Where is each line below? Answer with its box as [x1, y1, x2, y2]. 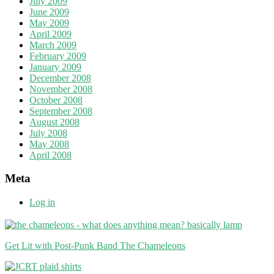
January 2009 [29, 61, 81, 72]
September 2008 [29, 105, 92, 116]
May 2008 [29, 138, 69, 149]
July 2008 [29, 127, 67, 138]
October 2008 [29, 94, 83, 105]
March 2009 [29, 39, 76, 50]
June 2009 [29, 6, 69, 17]
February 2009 [29, 50, 86, 61]
